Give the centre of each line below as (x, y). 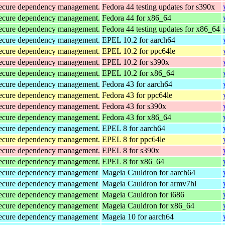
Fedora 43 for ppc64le (137, 95)
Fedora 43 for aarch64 (137, 84)
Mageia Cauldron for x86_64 (148, 205)
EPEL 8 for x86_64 (133, 161)
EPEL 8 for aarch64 (134, 128)
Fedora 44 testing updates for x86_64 (161, 29)
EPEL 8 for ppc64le (134, 139)
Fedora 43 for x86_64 (137, 117)
